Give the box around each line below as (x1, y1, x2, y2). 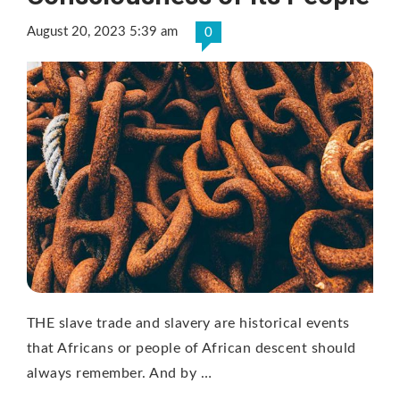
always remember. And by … (27, 365, 212, 380)
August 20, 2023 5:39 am (27, 25, 178, 39)
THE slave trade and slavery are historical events (27, 315, 350, 330)
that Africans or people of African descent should (27, 340, 356, 355)
